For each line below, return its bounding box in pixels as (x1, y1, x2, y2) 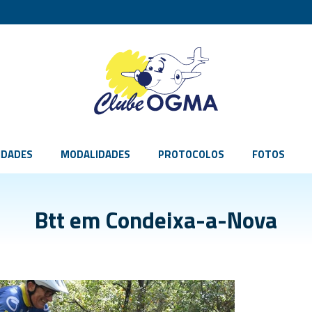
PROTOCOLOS (158, 146, 224, 162)
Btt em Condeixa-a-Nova (35, 203, 277, 237)
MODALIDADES (61, 146, 130, 162)
